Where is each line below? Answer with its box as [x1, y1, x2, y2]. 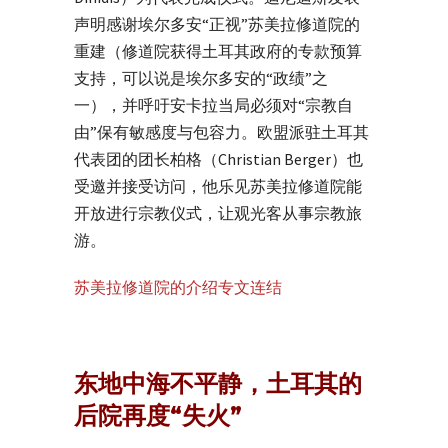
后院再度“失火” [74, 400, 242, 430]
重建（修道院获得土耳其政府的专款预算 [74, 40, 362, 61]
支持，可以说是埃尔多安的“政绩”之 [74, 67, 328, 88]
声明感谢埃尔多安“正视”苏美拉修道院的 [74, 13, 360, 34]
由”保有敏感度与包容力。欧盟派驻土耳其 [74, 121, 369, 142]
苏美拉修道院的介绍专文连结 [74, 276, 282, 297]
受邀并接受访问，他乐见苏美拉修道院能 [74, 175, 362, 196]
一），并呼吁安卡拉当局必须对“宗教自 [74, 94, 353, 115]
